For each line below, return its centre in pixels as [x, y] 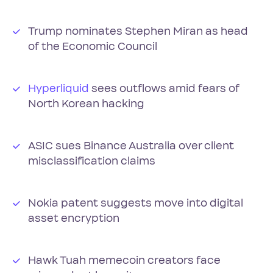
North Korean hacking [86, 104]
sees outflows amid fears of [164, 89]
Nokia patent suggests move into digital [136, 203]
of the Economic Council [93, 47]
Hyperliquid [58, 89]
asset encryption [74, 218]
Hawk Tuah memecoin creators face [124, 261]
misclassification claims [92, 161]
